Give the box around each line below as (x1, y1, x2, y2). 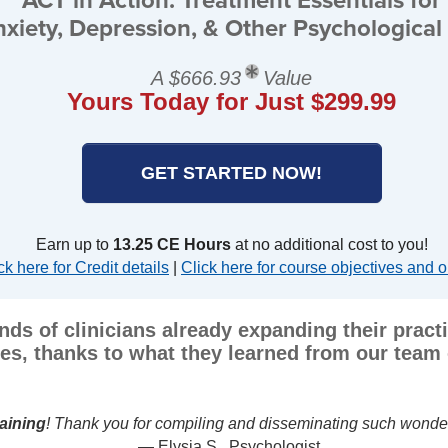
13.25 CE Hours (112, 235, 231, 253)
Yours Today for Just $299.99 (67, 87, 396, 115)
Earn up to (35, 235, 113, 253)
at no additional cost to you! (230, 235, 428, 253)
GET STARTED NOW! (141, 162, 322, 183)
